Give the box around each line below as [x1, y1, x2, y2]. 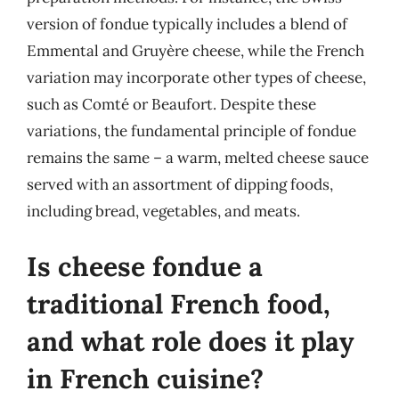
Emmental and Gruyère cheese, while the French [27, 41, 364, 61]
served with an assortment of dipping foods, [27, 175, 333, 194]
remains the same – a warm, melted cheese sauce [27, 148, 369, 167]
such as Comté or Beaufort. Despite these [27, 94, 316, 114]
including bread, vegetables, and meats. [27, 201, 300, 221]
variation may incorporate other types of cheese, [27, 68, 366, 87]
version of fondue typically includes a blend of [27, 14, 347, 34]
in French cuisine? [27, 361, 264, 395]
